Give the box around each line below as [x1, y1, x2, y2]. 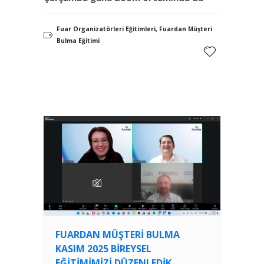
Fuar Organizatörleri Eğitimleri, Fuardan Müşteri [57, 25, 212, 34]
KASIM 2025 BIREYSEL [55, 242, 151, 256]
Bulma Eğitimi [57, 37, 100, 45]
